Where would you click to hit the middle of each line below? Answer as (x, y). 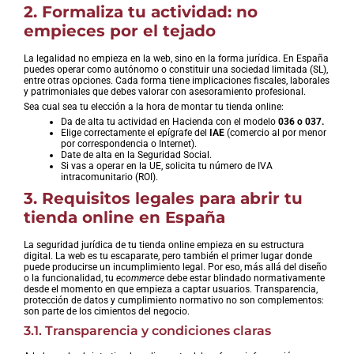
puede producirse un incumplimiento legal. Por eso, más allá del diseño (175, 267)
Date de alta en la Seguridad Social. (136, 154)
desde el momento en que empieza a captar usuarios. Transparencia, (171, 289)
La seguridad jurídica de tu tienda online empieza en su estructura (164, 245)
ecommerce (140, 278)
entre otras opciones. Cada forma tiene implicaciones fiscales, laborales (177, 80)
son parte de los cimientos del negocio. (107, 311)
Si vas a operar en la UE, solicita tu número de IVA (167, 166)
